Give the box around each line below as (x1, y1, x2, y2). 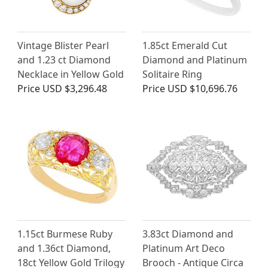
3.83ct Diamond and (142, 227, 233, 241)
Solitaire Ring (142, 68, 202, 81)
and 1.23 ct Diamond (17, 53, 111, 67)
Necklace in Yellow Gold (17, 68, 124, 81)
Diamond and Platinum (142, 53, 247, 67)
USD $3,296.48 (42, 82, 107, 96)
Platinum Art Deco (142, 242, 225, 255)
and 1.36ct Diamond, (17, 242, 111, 255)
